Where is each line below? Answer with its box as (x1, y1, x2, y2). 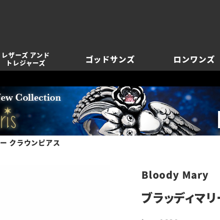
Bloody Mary (141, 167, 209, 182)
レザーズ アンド (1, 50, 50, 59)
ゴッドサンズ (85, 53, 135, 65)
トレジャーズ (6, 58, 46, 67)
